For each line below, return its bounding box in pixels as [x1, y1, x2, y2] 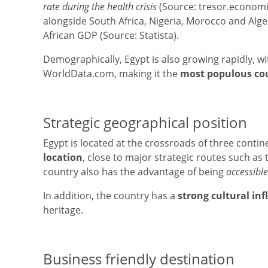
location [43, 151, 83, 164]
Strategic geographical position [43, 112, 247, 132]
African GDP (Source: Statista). [43, 29, 179, 42]
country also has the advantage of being [43, 165, 226, 178]
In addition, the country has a [43, 189, 178, 202]
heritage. [43, 203, 83, 217]
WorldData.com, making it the [43, 67, 180, 80]
